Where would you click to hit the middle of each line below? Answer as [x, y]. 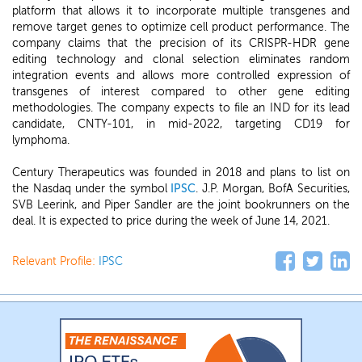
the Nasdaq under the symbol [92, 189]
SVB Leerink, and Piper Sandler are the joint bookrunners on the [181, 205]
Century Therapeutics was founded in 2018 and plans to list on [181, 173]
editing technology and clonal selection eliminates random [181, 59]
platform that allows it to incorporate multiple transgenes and [181, 11]
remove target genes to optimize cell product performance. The [181, 27]
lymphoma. [42, 140]
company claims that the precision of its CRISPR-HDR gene [181, 43]
